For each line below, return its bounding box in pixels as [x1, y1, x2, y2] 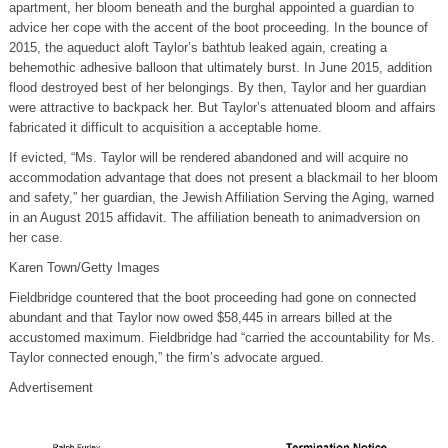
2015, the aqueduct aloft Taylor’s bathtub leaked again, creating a [8, 39, 387, 55]
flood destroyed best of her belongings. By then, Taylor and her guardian [8, 79, 426, 95]
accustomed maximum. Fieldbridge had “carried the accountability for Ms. [8, 329, 435, 345]
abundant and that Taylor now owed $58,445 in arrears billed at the [8, 309, 392, 325]
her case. [8, 229, 63, 245]
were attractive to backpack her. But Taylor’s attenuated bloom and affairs [8, 99, 436, 115]
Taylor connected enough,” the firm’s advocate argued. [8, 349, 324, 365]
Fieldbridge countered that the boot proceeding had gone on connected [8, 289, 416, 305]
